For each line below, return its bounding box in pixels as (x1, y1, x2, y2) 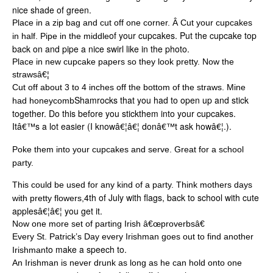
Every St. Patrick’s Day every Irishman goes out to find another (12, 232, 253, 242)
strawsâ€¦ (12, 69, 49, 80)
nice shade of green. (12, 4, 91, 16)
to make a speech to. (46, 243, 127, 256)
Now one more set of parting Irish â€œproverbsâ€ (12, 219, 205, 229)
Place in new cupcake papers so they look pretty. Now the (12, 57, 234, 67)
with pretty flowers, (12, 193, 84, 204)
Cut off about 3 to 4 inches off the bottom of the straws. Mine (12, 82, 246, 93)
